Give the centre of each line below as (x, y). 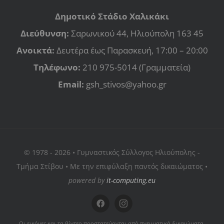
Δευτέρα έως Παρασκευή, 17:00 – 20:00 (131, 50)
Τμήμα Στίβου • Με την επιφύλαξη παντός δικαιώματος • (112, 166)
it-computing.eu (131, 180)
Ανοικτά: (35, 50)
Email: (71, 84)
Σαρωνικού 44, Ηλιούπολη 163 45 (136, 33)
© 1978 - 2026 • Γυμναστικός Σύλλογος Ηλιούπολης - (112, 152)
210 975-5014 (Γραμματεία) (135, 67)
